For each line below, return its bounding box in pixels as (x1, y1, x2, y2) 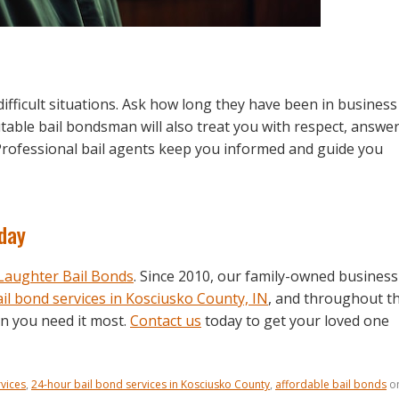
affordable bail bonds (275, 376, 387, 392)
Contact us (130, 310, 201, 330)
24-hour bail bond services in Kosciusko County (31, 376, 270, 392)
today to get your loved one (201, 310, 389, 330)
